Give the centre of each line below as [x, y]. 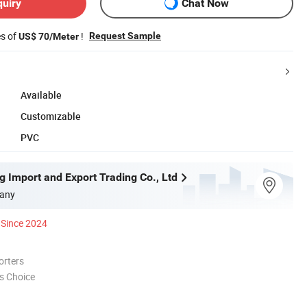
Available [41, 95]
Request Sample [125, 35]
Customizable [51, 116]
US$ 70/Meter [49, 36]
